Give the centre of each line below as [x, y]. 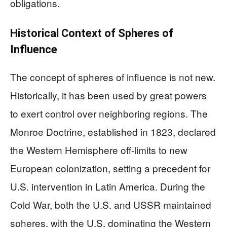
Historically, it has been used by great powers [108, 95]
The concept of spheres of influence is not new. [113, 77]
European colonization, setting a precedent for [110, 168]
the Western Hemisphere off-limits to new [99, 149]
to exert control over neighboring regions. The [109, 113]
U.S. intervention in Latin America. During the [108, 186]
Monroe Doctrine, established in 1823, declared [113, 131]
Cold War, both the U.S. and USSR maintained [111, 204]
